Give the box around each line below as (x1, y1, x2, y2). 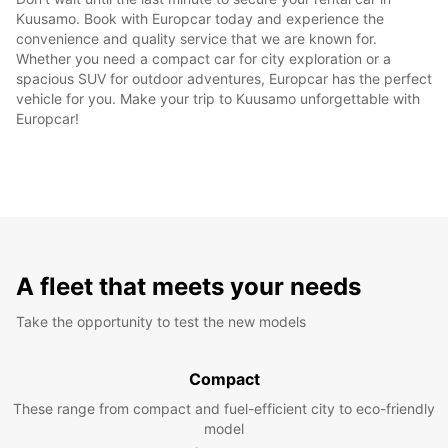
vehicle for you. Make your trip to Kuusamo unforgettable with (16, 89, 420, 107)
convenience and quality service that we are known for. (16, 29, 377, 47)
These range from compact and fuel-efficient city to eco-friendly (13, 399, 435, 417)
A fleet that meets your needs (16, 271, 361, 301)
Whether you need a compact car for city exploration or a (16, 49, 391, 67)
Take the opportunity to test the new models (16, 312, 306, 330)
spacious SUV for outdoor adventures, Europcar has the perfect (16, 69, 432, 87)
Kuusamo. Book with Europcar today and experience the (16, 9, 384, 27)
